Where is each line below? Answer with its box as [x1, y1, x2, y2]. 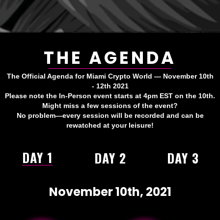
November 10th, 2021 [49, 184, 171, 200]
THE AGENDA [44, 46, 176, 70]
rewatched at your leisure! [66, 121, 154, 130]
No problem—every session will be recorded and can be [16, 111, 204, 120]
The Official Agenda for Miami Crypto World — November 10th [6, 72, 214, 81]
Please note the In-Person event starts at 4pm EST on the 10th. [5, 92, 215, 100]
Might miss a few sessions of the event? [42, 102, 178, 110]
